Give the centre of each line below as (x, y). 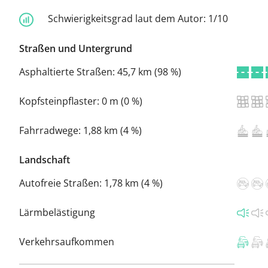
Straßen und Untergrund (76, 48)
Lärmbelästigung (57, 212)
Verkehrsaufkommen (67, 241)
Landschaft (45, 159)
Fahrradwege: (51, 130)
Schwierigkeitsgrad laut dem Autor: (128, 18)
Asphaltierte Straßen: (68, 71)
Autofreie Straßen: (62, 183)
